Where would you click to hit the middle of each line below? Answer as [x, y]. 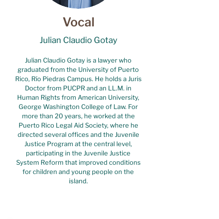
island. [78, 181]
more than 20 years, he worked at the [78, 116]
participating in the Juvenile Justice [78, 153]
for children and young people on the [78, 172]
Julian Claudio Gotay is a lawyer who [78, 60]
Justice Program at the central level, [78, 144]
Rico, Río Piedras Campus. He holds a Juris [78, 79]
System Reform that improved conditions [78, 162]
